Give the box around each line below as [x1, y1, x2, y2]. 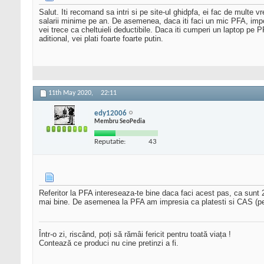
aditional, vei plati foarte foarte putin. [39, 34, 163, 44]
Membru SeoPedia [94, 118, 145, 125]
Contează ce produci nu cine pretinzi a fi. [39, 239, 179, 248]
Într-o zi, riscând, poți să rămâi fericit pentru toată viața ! [39, 230, 231, 239]
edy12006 [94, 109, 127, 117]
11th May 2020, [48, 90, 95, 97]
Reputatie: [94, 137, 126, 146]
